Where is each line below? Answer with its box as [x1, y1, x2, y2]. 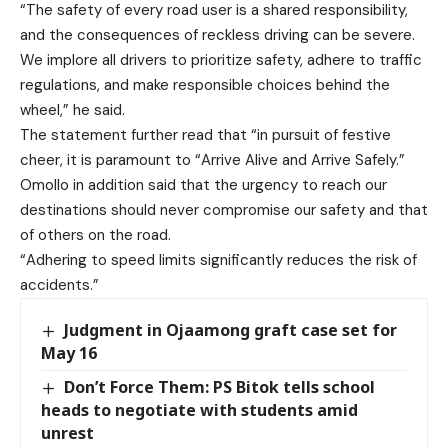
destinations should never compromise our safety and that [20, 200, 428, 220]
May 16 [41, 342, 97, 365]
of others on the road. [20, 225, 171, 245]
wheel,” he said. [20, 100, 125, 120]
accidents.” [20, 275, 99, 295]
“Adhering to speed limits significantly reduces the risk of [20, 250, 417, 270]
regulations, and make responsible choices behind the [20, 75, 390, 95]
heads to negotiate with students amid [41, 399, 358, 422]
